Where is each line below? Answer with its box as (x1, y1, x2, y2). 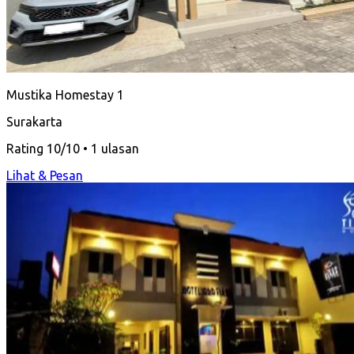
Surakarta (6, 114, 62, 129)
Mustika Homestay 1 (6, 87, 124, 102)
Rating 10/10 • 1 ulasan (6, 141, 139, 156)
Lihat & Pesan (6, 168, 83, 183)
